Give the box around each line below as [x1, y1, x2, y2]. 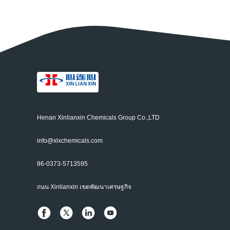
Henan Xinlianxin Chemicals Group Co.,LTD [37, 113, 160, 121]
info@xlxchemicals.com [37, 137, 103, 144]
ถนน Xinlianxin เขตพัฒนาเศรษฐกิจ [37, 183, 131, 190]
